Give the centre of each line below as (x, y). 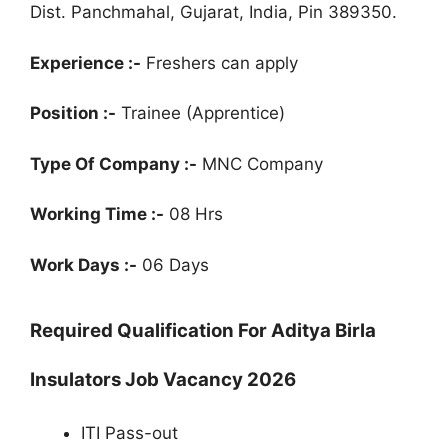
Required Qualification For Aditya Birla (203, 331)
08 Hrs (193, 214)
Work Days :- (83, 264)
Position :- (73, 113)
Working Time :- (97, 214)
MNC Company (260, 163)
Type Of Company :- (113, 163)
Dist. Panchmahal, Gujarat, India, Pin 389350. (213, 12)
